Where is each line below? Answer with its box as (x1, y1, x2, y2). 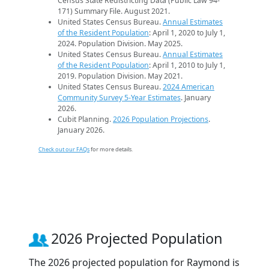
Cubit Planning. (58, 113, 113, 124)
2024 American (163, 81, 214, 92)
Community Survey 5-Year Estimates (58, 92, 181, 103)
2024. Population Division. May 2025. (58, 38, 183, 49)
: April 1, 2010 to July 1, (149, 59, 225, 70)
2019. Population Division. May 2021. (58, 70, 183, 81)
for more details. (89, 145, 133, 153)
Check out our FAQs (38, 145, 89, 153)
